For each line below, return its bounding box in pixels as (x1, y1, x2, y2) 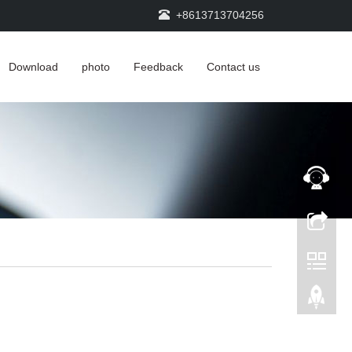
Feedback (134, 60, 183, 73)
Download (9, 60, 58, 73)
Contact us (207, 60, 260, 73)
